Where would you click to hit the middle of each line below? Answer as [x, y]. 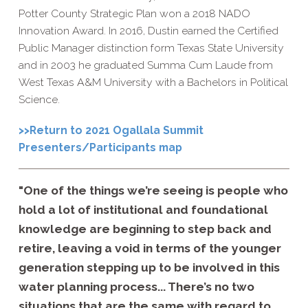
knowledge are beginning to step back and [145, 229]
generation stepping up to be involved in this [149, 268]
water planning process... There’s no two [136, 287]
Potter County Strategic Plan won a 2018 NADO [134, 13]
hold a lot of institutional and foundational [143, 210]
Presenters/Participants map [100, 147]
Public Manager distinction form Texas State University [151, 47]
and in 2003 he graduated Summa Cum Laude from [145, 65]
